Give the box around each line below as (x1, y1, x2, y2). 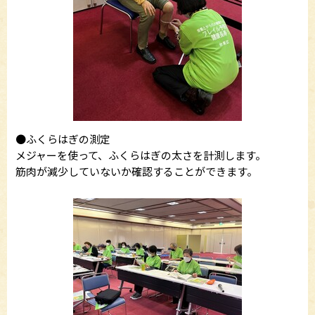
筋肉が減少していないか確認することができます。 (15, 163, 257, 179)
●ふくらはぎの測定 (15, 131, 110, 146)
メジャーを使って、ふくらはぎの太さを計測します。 (15, 147, 266, 162)
